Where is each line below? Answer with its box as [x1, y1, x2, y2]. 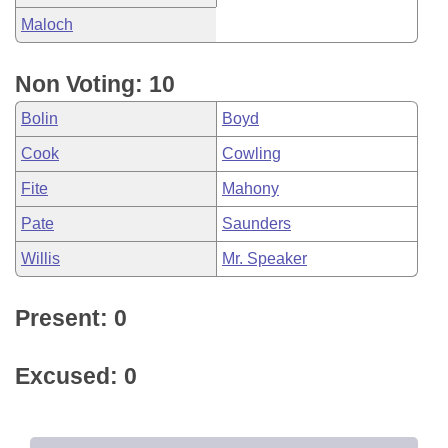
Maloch [21, 16, 73, 33]
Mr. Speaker [222, 250, 307, 267]
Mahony [222, 180, 279, 197]
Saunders [222, 215, 291, 232]
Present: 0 [15, 305, 127, 331]
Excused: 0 [15, 363, 137, 389]
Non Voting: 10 [15, 71, 175, 97]
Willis [21, 250, 60, 267]
